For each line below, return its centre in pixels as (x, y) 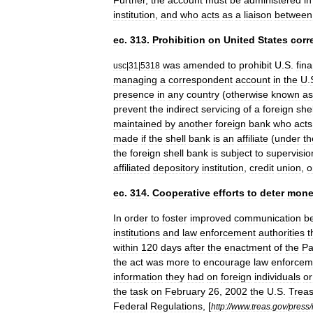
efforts (229, 193)
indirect (182, 109)
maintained (138, 124)
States (273, 40)
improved (211, 218)
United (239, 40)
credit (262, 168)
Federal (130, 306)
